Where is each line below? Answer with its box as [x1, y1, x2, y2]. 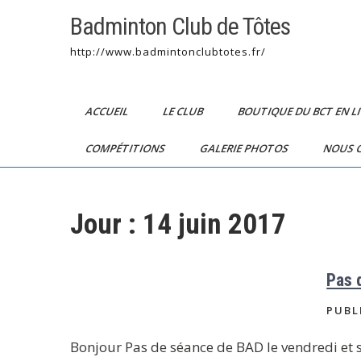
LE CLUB [160, 104, 207, 118]
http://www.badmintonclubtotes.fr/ [70, 44, 266, 59]
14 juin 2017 [143, 208, 286, 241]
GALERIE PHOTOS [197, 141, 293, 156]
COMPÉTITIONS [83, 141, 169, 156]
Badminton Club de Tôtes [70, 12, 290, 40]
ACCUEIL [83, 104, 132, 118]
